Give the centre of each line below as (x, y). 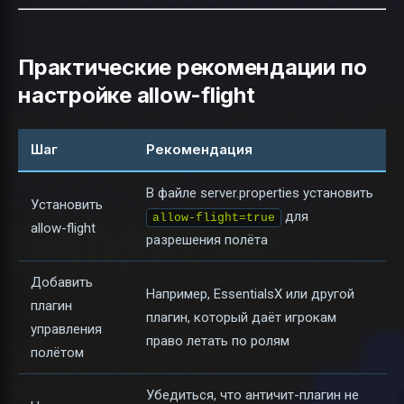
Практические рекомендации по (193, 67)
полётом (57, 353)
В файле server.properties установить (260, 193)
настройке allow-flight (137, 95)
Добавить (62, 283)
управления (66, 330)
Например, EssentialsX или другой (250, 294)
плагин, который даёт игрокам (241, 318)
